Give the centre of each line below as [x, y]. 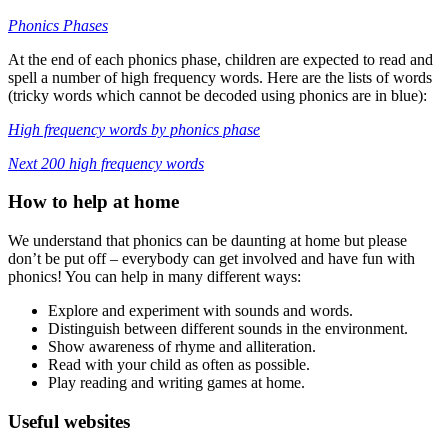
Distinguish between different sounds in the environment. [228, 329]
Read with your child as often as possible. [179, 365]
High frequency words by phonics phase [134, 129]
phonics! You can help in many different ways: [154, 277]
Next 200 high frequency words [106, 163]
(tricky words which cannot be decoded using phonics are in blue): [217, 95]
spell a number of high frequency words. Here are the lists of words [220, 77]
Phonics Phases [58, 25]
